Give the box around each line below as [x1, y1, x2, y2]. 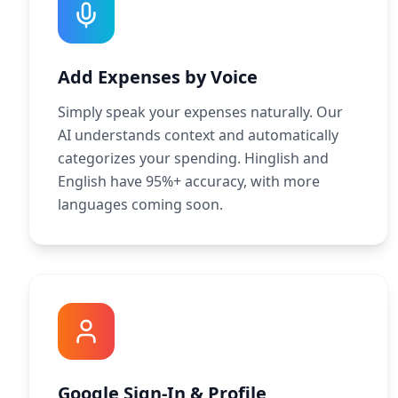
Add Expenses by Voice [58, 65, 258, 89]
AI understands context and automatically [58, 125, 338, 145]
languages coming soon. [58, 195, 223, 214]
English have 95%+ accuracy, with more [58, 171, 320, 191]
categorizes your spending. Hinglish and [58, 148, 329, 168]
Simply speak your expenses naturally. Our [58, 102, 343, 122]
